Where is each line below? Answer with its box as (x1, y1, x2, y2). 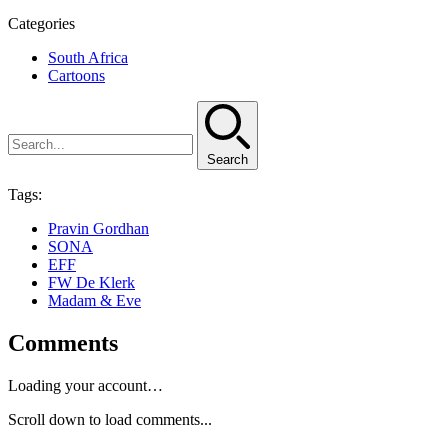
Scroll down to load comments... (8, 411, 212, 429)
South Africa (48, 49, 128, 67)
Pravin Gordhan (48, 220, 149, 238)
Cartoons (48, 67, 105, 85)
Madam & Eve (48, 292, 141, 310)
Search (207, 152, 248, 168)
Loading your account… (8, 377, 163, 395)
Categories (8, 15, 75, 33)
